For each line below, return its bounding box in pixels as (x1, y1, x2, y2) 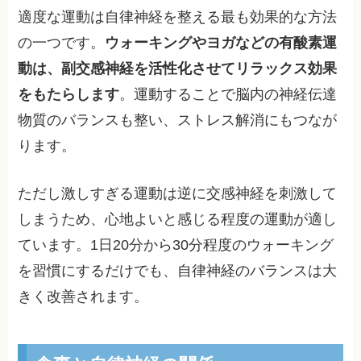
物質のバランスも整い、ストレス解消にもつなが (18, 111, 338, 128)
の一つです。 (18, 34, 106, 51)
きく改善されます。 (18, 288, 149, 305)
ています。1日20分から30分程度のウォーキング (18, 236, 334, 253)
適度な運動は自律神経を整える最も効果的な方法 (18, 8, 338, 25)
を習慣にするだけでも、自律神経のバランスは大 (18, 262, 338, 279)
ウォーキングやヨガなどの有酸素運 (105, 34, 338, 51)
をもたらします (18, 85, 120, 102)
